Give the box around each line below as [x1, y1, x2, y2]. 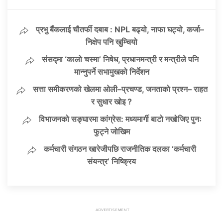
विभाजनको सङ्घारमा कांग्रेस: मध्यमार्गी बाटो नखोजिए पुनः [38, 114, 202, 124]
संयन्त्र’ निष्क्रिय [87, 156, 136, 167]
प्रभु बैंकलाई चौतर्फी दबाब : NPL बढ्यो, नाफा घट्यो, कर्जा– [36, 24, 204, 35]
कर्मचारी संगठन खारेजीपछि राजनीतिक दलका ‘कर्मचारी [44, 144, 196, 154]
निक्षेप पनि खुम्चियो [86, 37, 137, 47]
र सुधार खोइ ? [91, 97, 132, 107]
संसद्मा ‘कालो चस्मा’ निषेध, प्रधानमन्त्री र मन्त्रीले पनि [41, 54, 199, 65]
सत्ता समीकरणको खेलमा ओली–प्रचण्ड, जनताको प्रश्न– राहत [32, 84, 208, 95]
